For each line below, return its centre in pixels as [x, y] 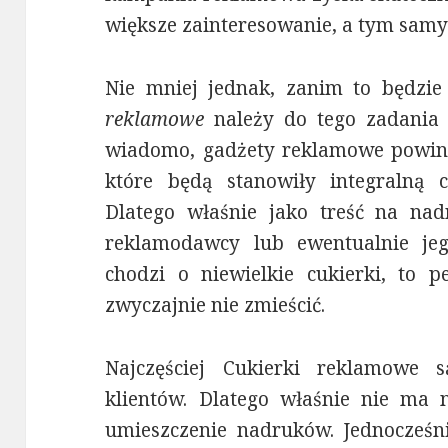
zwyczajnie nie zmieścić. [215, 305]
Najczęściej [164, 368]
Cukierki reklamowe [320, 368]
